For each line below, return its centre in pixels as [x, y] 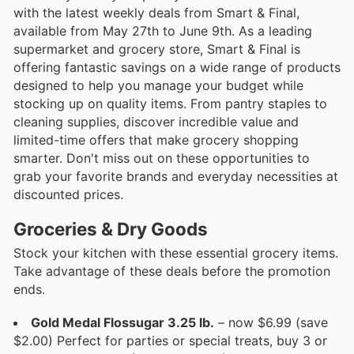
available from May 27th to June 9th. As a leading [163, 31]
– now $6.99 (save [271, 322]
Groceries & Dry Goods [111, 228]
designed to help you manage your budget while [158, 86]
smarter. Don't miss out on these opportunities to [162, 158]
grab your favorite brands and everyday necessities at [176, 177]
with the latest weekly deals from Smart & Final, [156, 13]
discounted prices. [68, 195]
